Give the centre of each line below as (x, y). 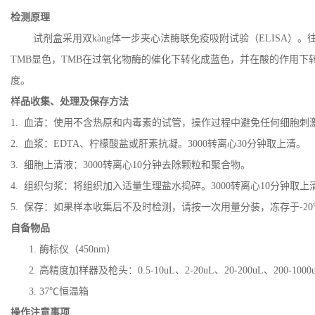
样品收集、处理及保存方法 (70, 102)
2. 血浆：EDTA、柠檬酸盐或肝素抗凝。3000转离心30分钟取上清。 (158, 144)
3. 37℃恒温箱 (59, 291)
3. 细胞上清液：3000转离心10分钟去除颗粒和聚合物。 (130, 165)
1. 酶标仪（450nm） (72, 249)
